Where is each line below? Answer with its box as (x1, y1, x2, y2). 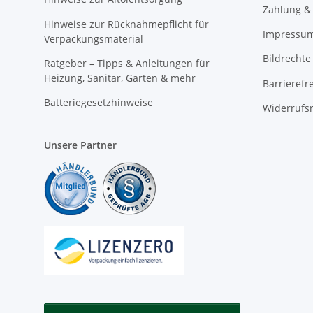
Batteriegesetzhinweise (44, 96, 153, 110)
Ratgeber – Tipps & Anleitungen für (44, 56, 210, 70)
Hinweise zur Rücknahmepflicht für (44, 17, 209, 31)
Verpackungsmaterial (44, 31, 143, 45)
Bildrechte (262, 52, 311, 66)
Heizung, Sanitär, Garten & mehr (44, 71, 196, 85)
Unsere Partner (44, 138, 117, 152)
